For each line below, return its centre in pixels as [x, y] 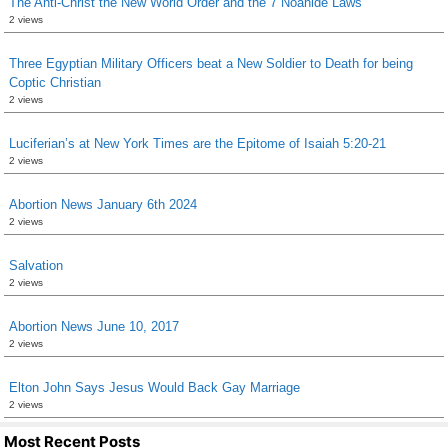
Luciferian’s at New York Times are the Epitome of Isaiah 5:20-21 [197, 143]
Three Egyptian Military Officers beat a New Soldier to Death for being [211, 63]
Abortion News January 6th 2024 [103, 204]
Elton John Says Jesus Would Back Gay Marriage [154, 387]
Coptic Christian [55, 82]
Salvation [36, 265]
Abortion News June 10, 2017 [94, 326]
